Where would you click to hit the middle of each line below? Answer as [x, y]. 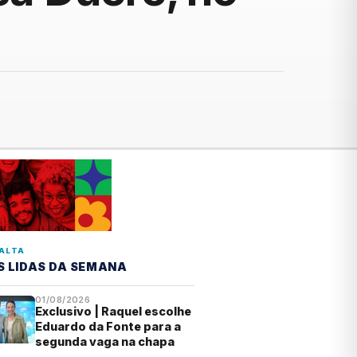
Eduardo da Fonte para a [108, 327]
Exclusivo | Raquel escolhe [113, 312]
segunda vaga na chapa [105, 342]
